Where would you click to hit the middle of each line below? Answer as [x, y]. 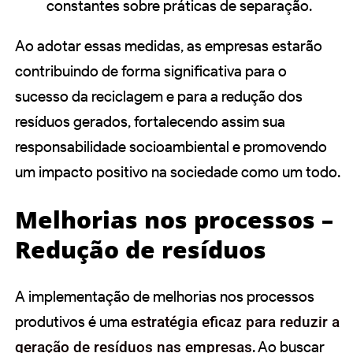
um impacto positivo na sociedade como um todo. [178, 173]
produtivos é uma [73, 321]
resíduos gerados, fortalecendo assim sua [150, 122]
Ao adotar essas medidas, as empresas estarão [169, 46]
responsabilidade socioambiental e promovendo [171, 147]
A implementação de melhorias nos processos [165, 296]
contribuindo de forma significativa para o [151, 72]
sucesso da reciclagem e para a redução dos [159, 97]
